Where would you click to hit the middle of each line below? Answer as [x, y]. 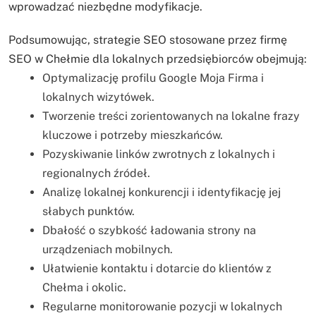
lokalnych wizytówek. [98, 97]
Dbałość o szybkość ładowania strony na [149, 230]
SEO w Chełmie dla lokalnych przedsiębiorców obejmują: [158, 59]
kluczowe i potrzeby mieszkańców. [133, 135]
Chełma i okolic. [84, 287]
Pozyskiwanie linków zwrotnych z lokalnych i [159, 154]
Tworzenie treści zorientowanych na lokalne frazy [171, 116]
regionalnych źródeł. [96, 173]
